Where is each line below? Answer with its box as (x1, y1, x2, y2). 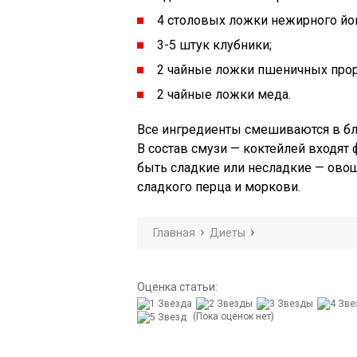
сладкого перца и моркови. (137, 179, 300, 194)
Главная (153, 226, 195, 239)
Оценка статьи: (137, 280, 218, 293)
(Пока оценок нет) (190, 310, 274, 322)
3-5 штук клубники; (157, 37, 272, 53)
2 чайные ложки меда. (157, 87, 291, 102)
